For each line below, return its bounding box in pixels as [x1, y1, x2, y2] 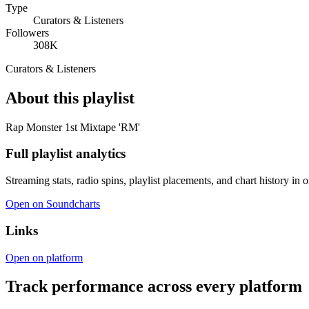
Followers [6, 26, 49, 39]
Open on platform [6, 251, 83, 263]
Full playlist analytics [6, 146, 126, 161]
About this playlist [6, 88, 134, 107]
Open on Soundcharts [6, 198, 100, 210]
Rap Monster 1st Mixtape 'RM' [6, 121, 140, 133]
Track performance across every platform [6, 277, 302, 296]
